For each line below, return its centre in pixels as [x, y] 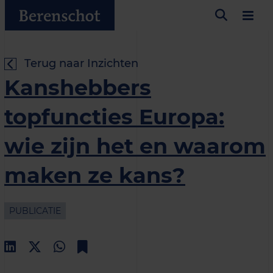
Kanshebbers [78, 87]
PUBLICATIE [35, 211]
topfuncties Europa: [114, 117]
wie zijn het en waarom [135, 146]
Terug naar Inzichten [81, 63]
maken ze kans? [95, 175]
